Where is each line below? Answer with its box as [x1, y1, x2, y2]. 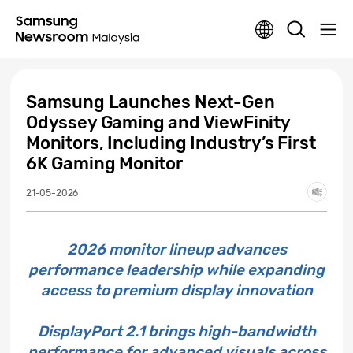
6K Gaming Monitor [26, 153, 183, 174]
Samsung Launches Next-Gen [26, 91, 275, 113]
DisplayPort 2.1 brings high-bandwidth [37, 322, 316, 340]
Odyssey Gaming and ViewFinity [26, 112, 290, 133]
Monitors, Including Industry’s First [26, 132, 316, 154]
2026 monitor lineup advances [66, 240, 287, 258]
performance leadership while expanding [28, 261, 325, 279]
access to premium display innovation [40, 281, 313, 299]
